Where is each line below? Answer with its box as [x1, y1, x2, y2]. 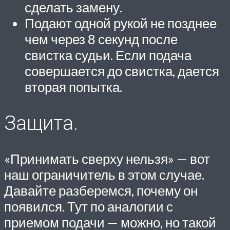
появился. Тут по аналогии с [4, 198, 173, 214]
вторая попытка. [25, 79, 122, 95]
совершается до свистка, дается [25, 63, 219, 79]
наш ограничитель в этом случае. [4, 166, 204, 182]
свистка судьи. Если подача [25, 47, 191, 63]
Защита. [4, 111, 78, 135]
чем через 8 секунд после [25, 31, 178, 47]
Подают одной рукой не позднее [25, 15, 217, 31]
